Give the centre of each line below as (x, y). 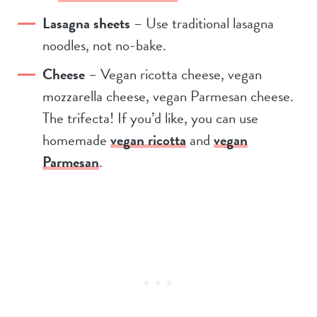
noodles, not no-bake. (106, 45)
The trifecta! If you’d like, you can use (150, 118)
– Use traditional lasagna (202, 23)
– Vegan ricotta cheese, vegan (173, 74)
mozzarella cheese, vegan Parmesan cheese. (168, 96)
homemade (76, 140)
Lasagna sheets (86, 23)
